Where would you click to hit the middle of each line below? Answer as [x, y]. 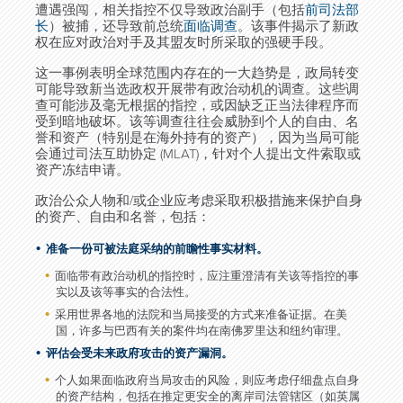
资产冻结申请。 [82, 170]
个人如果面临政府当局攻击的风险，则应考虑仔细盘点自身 [207, 381]
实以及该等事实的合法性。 [126, 292]
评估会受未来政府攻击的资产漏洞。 [139, 354]
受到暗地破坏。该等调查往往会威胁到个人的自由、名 [197, 121]
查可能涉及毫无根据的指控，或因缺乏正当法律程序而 [197, 105]
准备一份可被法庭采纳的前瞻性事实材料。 [157, 249]
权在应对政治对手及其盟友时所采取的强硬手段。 [184, 42]
